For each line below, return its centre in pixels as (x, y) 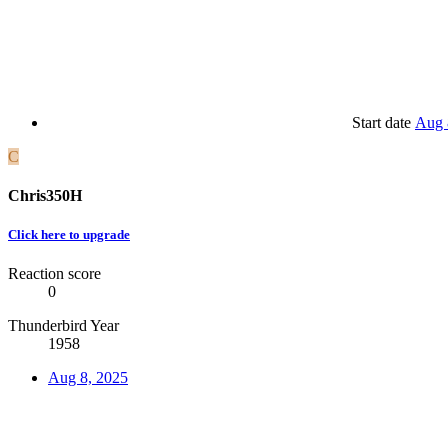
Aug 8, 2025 (88, 378)
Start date (381, 122)
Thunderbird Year (63, 326)
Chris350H (45, 196)
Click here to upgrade (69, 235)
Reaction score (54, 274)
